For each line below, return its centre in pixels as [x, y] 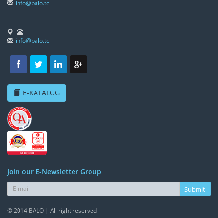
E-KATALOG [41, 92]
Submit [195, 189]
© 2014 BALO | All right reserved [52, 210]
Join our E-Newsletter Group [54, 171]
